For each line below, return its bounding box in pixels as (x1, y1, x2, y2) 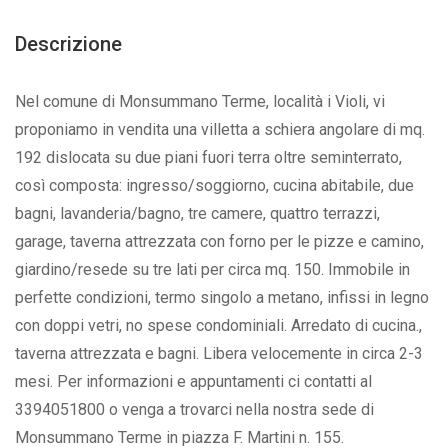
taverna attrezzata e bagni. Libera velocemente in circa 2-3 (15, 344, 423, 363)
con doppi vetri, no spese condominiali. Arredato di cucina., (15, 316, 422, 335)
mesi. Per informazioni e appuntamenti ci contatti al (15, 372, 372, 391)
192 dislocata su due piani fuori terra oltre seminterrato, (15, 148, 402, 167)
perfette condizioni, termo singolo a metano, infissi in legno (15, 288, 429, 307)
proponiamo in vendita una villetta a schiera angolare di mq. (15, 120, 425, 139)
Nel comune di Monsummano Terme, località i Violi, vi (15, 92, 385, 111)
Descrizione (15, 32, 122, 56)
